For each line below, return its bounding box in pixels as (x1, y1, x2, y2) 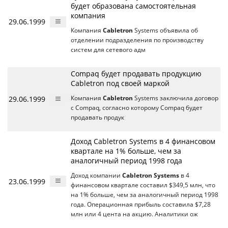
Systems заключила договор (133, 94, 218, 102)
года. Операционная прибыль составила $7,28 (71, 201, 211, 208)
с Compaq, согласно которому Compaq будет (71, 104, 203, 111)
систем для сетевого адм (71, 46, 146, 53)
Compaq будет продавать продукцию (71, 69, 202, 78)
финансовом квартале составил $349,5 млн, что (71, 181, 215, 189)
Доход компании (71, 172, 122, 179)
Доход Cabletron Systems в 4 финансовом (71, 136, 215, 146)
